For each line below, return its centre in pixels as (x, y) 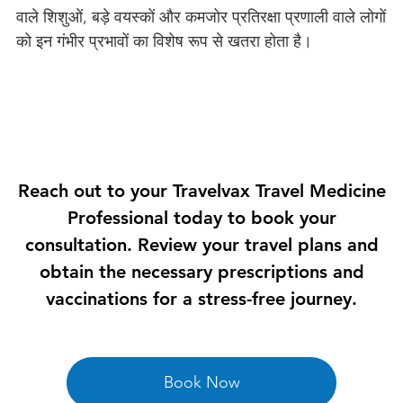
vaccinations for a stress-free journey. (201, 299)
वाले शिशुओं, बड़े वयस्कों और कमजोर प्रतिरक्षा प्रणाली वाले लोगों (201, 17)
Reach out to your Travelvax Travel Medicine (201, 191)
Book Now (201, 382)
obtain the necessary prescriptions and (201, 272)
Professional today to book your (201, 218)
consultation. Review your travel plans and (201, 245)
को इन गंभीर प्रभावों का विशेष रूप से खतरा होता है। (164, 41)
